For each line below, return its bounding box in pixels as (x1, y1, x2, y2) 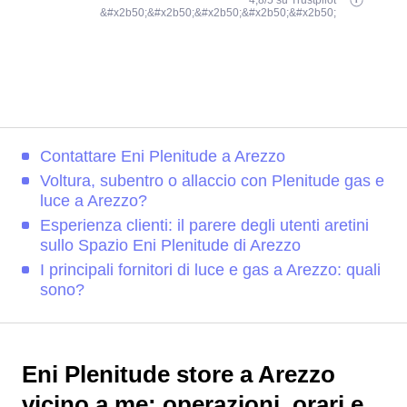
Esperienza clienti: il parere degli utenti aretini (40, 216, 369, 234)
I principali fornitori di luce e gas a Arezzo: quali (40, 261, 381, 279)
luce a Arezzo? (40, 192, 147, 210)
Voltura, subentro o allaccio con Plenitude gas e (40, 172, 384, 190)
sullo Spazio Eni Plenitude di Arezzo (40, 236, 301, 254)
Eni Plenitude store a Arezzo (22, 362, 335, 387)
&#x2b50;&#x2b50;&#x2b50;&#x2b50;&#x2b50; (100, 6, 337, 19)
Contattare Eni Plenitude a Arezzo (40, 147, 285, 165)
